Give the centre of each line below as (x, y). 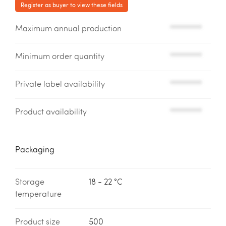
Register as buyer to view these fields (72, 5)
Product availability (51, 112)
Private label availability (60, 84)
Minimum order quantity (60, 57)
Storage (30, 182)
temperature (38, 194)
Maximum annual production (68, 29)
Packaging (35, 150)
